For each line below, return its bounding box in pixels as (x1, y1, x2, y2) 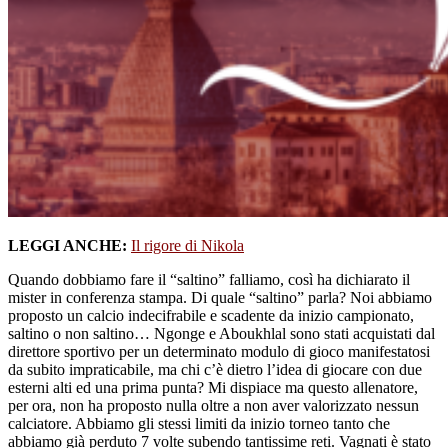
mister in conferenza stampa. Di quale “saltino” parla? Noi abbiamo (8, 289, 432, 307)
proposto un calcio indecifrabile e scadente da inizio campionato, (8, 307, 414, 325)
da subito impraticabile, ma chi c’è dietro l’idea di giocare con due (8, 361, 422, 379)
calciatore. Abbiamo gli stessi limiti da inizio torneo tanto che (8, 415, 390, 433)
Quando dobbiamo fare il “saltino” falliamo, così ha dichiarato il (8, 271, 410, 289)
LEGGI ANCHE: (8, 237, 127, 255)
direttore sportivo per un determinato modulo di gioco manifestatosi (8, 343, 430, 361)
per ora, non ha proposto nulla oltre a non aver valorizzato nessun (8, 397, 419, 415)
